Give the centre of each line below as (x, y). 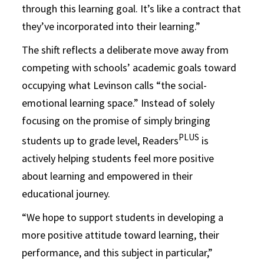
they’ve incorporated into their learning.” (111, 26)
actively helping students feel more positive (118, 158)
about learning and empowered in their (108, 176)
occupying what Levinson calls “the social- (115, 85)
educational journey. (66, 193)
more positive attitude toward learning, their (121, 235)
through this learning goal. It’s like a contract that (132, 8)
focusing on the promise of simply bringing (116, 120)
